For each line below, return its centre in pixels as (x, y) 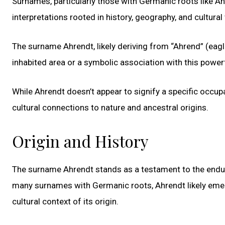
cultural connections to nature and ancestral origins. (110, 107)
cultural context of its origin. (65, 201)
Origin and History (80, 141)
